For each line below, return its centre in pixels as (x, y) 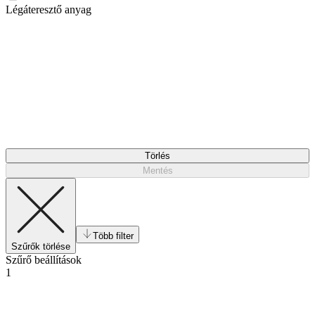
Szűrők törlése (41, 246)
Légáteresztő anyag (49, 9)
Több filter (113, 236)
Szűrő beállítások (44, 259)
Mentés (157, 170)
